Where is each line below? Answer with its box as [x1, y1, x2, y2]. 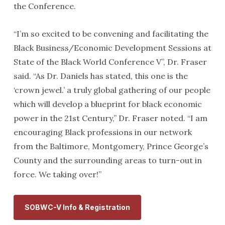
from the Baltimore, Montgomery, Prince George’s [13, 141, 208, 151]
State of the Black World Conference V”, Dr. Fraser [13, 57, 207, 67]
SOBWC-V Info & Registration [24, 203, 130, 211]
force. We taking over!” [13, 169, 101, 179]
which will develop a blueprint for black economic [13, 99, 202, 109]
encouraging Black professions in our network [13, 127, 192, 137]
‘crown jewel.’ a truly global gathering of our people [13, 85, 210, 95]
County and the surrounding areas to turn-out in [13, 155, 202, 165]
